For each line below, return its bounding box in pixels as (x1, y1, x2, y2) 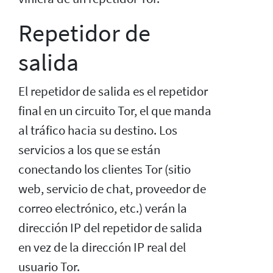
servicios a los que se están (18, 141, 160, 158)
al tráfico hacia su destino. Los (18, 122, 177, 138)
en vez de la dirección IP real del (18, 239, 186, 255)
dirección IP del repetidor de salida (18, 219, 202, 236)
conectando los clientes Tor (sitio (18, 161, 191, 177)
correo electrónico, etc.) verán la (18, 200, 187, 216)
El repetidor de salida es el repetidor (18, 83, 208, 99)
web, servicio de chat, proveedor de (18, 180, 206, 197)
